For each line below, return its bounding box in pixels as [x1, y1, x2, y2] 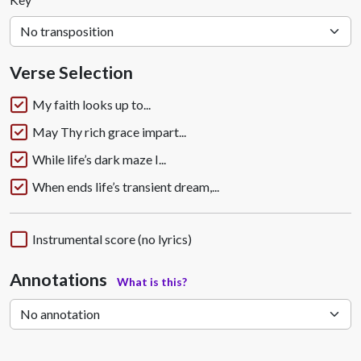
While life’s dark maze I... [32, 151, 166, 167]
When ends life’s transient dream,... [32, 179, 219, 194]
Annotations [10, 269, 110, 290]
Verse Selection [10, 62, 133, 83]
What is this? [117, 275, 187, 288]
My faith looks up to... [32, 97, 151, 112]
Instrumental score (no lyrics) [32, 231, 192, 247]
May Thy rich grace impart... [32, 124, 186, 139]
